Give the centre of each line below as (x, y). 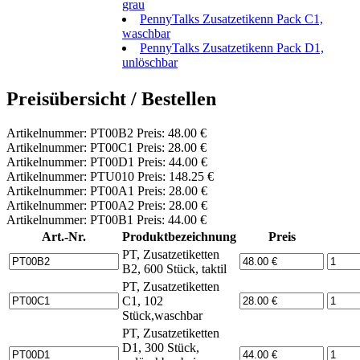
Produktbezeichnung (179, 237)
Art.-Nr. (64, 237)
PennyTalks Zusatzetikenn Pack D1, (232, 48)
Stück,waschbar (162, 316)
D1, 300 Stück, (161, 348)
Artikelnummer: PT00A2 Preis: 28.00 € (107, 206)
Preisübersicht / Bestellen (111, 99)
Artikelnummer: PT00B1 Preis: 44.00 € (106, 220)
